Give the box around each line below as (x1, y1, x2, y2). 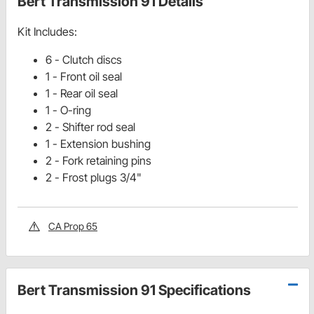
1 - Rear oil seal (46, 86, 118, 101)
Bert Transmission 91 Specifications (18, 282, 251, 299)
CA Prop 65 (48, 220, 97, 233)
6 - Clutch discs (46, 53, 122, 67)
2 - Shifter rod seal (46, 120, 135, 135)
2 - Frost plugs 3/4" (46, 170, 142, 185)
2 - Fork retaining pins (46, 153, 151, 168)
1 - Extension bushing (46, 137, 151, 151)
